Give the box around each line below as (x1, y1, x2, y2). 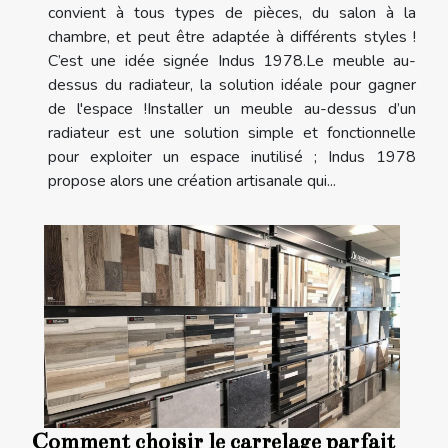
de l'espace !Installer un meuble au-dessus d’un (48, 97, 416, 120)
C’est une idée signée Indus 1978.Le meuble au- (48, 49, 416, 72)
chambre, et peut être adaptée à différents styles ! (48, 25, 416, 48)
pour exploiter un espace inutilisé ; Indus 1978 (48, 145, 416, 168)
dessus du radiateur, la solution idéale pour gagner (48, 73, 416, 96)
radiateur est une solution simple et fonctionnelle (48, 121, 416, 144)
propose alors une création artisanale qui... (48, 169, 336, 192)
